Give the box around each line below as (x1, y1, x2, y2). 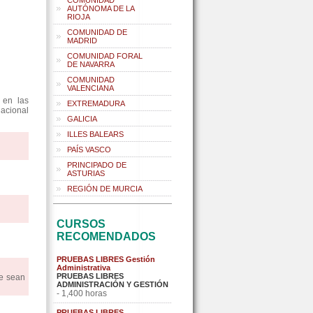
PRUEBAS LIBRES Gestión (57, 255, 155, 263)
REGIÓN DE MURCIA (67, 184, 143, 193)
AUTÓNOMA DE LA (67, 4, 135, 13)
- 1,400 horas (57, 289, 107, 298)
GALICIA (67, 115, 97, 123)
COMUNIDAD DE (67, 28, 127, 36)
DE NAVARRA (67, 60, 115, 68)
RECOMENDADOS (57, 231, 156, 242)
